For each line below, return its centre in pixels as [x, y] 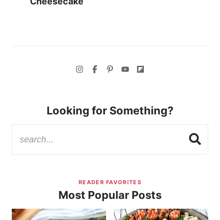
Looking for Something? [110, 110]
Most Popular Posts [110, 195]
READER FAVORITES [110, 182]
